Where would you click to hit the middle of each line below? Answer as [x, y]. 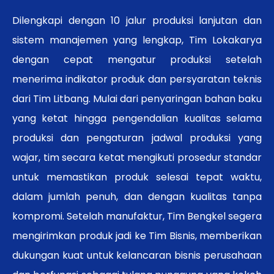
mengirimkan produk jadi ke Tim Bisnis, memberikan [137, 235]
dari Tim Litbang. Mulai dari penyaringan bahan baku [137, 98]
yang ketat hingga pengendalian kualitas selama [137, 118]
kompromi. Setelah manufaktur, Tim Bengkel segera [137, 216]
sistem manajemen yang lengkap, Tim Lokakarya [137, 40]
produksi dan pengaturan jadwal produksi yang [137, 138]
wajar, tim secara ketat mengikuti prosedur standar [137, 157]
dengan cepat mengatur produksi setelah [137, 59]
